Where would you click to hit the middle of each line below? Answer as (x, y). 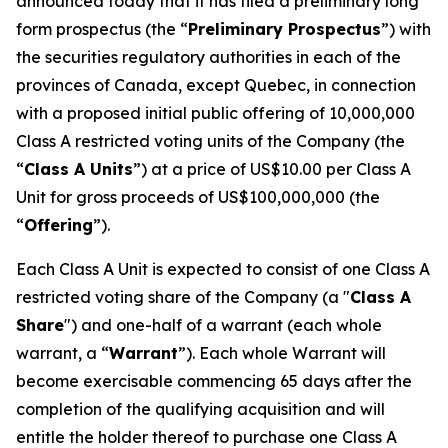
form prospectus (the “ (102, 29)
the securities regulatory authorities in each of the (208, 57)
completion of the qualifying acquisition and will (200, 409)
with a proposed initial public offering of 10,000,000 (215, 113)
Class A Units (78, 169)
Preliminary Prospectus (284, 29)
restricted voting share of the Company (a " (183, 297)
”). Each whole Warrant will (282, 353)
